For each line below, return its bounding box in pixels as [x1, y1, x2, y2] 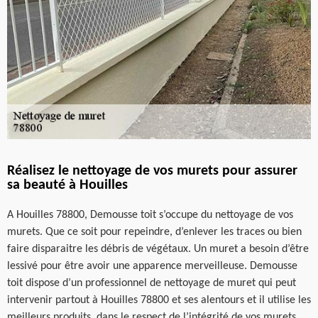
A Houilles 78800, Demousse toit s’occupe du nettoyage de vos [7, 209, 293, 221]
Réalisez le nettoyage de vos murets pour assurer [7, 164, 297, 178]
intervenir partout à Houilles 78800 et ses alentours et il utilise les [7, 295, 311, 306]
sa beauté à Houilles [7, 178, 128, 192]
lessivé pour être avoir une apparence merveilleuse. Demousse [7, 261, 297, 272]
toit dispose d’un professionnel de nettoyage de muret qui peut [7, 278, 296, 289]
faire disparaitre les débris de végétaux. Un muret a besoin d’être [7, 243, 309, 255]
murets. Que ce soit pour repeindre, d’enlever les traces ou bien [7, 226, 302, 238]
